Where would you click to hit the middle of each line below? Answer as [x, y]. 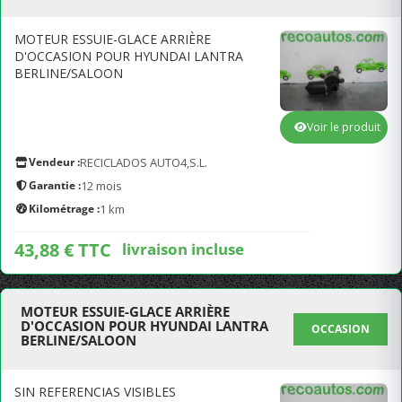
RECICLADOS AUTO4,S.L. [144, 162]
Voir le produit [344, 127]
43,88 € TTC [63, 250]
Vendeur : [54, 162]
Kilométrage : [64, 209]
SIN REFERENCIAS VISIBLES [95, 392]
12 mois [101, 186]
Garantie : [55, 185]
